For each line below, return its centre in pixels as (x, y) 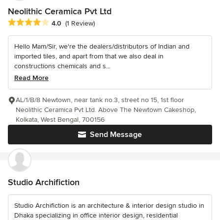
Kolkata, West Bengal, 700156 (60, 120)
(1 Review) (80, 24)
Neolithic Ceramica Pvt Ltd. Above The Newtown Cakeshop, (106, 110)
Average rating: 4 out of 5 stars (60, 23)
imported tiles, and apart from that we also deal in (89, 56)
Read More (31, 78)
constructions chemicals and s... (62, 66)
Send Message (116, 135)
